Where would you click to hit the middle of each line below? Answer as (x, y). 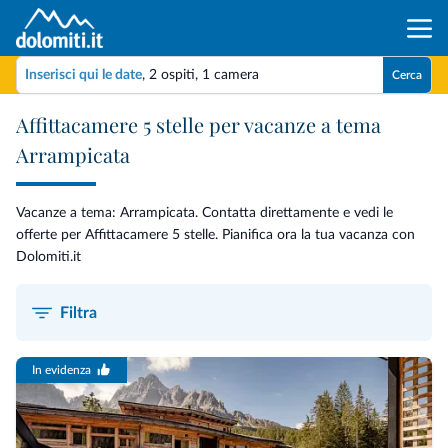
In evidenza (61, 369)
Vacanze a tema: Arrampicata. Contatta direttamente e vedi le (204, 213)
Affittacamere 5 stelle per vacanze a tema (198, 124)
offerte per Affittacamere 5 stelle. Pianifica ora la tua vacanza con (215, 235)
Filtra (78, 312)
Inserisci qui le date (83, 74)
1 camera (230, 74)
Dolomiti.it (48, 257)
